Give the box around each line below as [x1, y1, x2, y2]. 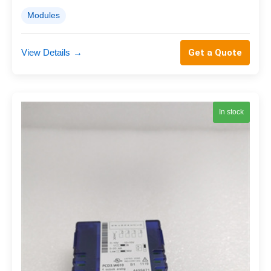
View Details [21, 47, 70, 57]
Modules [27, 10, 60, 20]
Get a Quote [188, 47, 242, 58]
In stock [219, 107, 244, 116]
